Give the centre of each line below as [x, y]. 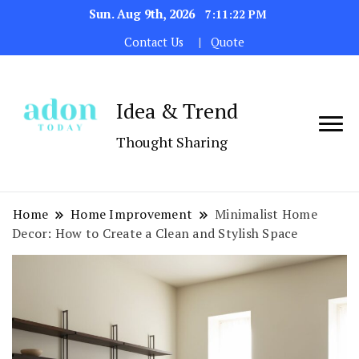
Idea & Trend [177, 111]
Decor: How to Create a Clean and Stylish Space [155, 234]
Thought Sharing [172, 142]
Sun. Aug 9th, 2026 [143, 14]
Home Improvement [132, 214]
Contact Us [153, 42]
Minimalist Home [266, 214]
